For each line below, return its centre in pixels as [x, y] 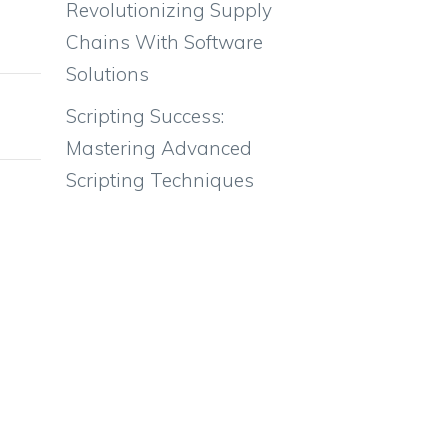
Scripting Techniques [160, 179]
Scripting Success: [145, 115]
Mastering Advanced [159, 147]
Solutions [107, 74]
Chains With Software [164, 42]
